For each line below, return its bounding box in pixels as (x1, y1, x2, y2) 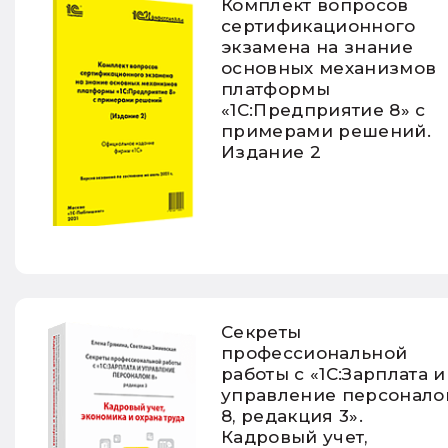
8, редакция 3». (221, 405, 364, 426)
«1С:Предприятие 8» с (221, 99, 426, 120)
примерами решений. (221, 120, 432, 141)
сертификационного (221, 15, 416, 36)
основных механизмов (221, 57, 437, 78)
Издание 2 (221, 141, 322, 162)
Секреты (221, 321, 302, 342)
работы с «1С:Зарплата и (221, 363, 446, 384)
